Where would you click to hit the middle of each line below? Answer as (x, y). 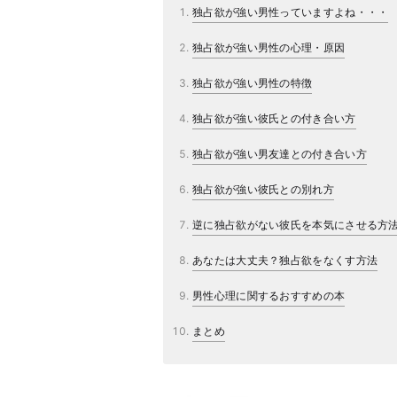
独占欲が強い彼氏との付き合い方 (274, 118)
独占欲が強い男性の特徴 (253, 83)
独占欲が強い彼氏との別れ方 (263, 189)
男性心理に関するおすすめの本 (269, 296)
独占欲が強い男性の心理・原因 (269, 47)
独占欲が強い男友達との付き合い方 (280, 154)
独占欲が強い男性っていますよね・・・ (291, 12)
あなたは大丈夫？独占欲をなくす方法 (285, 260)
